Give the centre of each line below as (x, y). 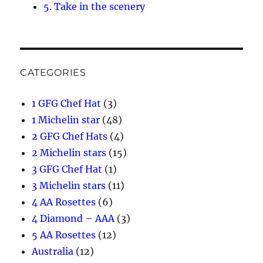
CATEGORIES (53, 72)
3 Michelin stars (69, 185)
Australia (53, 251)
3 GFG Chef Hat (67, 169)
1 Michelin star (66, 119)
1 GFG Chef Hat (67, 103)
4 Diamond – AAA (73, 218)
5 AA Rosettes (64, 235)
